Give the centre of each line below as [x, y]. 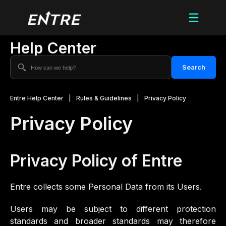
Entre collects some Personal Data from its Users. [106, 187]
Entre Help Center [37, 98]
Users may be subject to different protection [113, 209]
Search [194, 67]
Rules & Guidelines [104, 98]
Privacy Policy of [76, 161]
